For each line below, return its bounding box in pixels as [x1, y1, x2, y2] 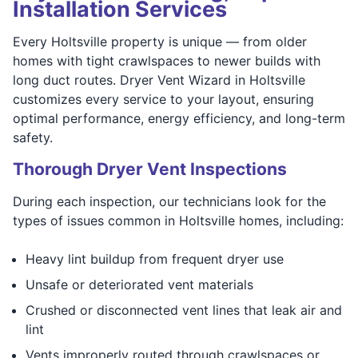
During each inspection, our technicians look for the [13, 193, 326, 209]
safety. [13, 129, 53, 145]
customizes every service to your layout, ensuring [13, 90, 314, 107]
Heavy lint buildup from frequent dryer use [26, 250, 284, 267]
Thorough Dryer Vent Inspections [13, 158, 287, 179]
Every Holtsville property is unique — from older [13, 33, 307, 50]
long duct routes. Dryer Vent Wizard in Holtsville [13, 71, 305, 88]
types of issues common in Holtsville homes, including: [13, 212, 344, 229]
